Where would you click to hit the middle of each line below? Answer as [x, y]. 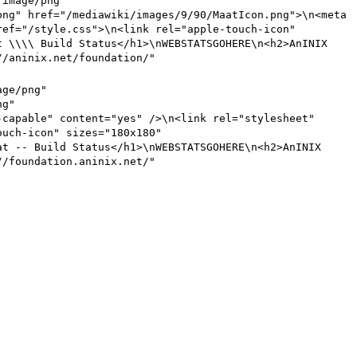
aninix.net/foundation [76, 58]
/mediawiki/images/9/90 [136, 15]
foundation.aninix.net [76, 162]
